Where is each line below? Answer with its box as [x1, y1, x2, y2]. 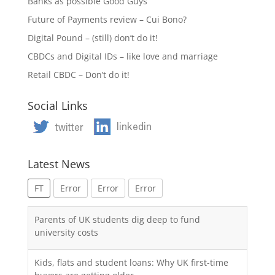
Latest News [27, 156, 90, 171]
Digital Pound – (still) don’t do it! [27, 31, 158, 44]
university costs [34, 226, 98, 238]
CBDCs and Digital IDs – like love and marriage [27, 50, 218, 62]
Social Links [27, 98, 88, 113]
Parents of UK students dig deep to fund [34, 213, 200, 225]
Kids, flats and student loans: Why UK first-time [34, 256, 228, 268]
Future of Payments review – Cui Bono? [27, 13, 187, 25]
